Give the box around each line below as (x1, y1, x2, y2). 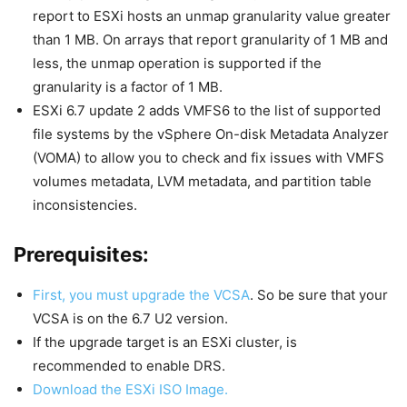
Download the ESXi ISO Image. (33, 381, 228, 399)
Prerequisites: (14, 243, 149, 267)
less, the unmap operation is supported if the (33, 55, 322, 73)
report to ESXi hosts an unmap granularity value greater (33, 7, 391, 25)
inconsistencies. (33, 196, 137, 214)
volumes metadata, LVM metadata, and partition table (33, 173, 372, 191)
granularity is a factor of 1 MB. (33, 78, 223, 96)
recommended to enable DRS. (33, 357, 225, 375)
